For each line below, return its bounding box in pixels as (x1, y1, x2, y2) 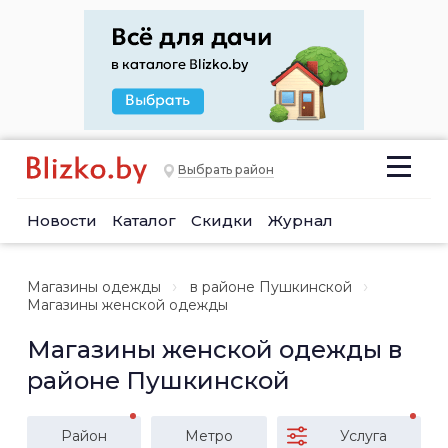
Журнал (268, 211, 333, 230)
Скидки (191, 211, 253, 230)
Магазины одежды (27, 278, 161, 296)
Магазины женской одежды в (27, 335, 402, 364)
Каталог (112, 211, 176, 230)
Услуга (340, 427, 387, 445)
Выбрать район (178, 162, 274, 178)
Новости (27, 211, 97, 230)
